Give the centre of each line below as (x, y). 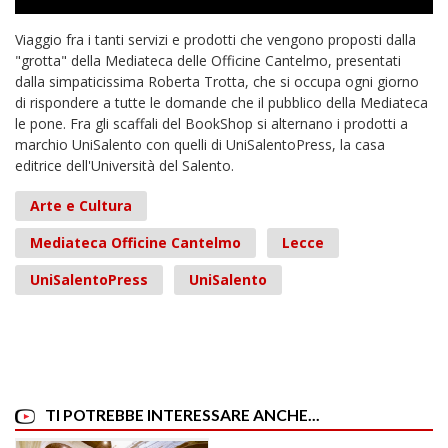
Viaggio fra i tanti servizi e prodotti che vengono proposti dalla (215, 40)
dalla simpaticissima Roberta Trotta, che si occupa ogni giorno (217, 82)
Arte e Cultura (81, 206)
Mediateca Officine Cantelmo (135, 243)
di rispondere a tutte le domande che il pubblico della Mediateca (221, 103)
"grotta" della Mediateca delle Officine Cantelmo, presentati (208, 61)
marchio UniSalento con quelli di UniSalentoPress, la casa (200, 145)
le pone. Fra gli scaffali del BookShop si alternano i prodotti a (211, 124)
